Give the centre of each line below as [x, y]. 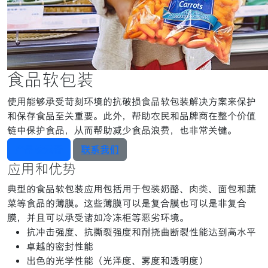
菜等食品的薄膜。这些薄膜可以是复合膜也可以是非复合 [127, 203]
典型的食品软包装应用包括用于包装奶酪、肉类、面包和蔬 [132, 189]
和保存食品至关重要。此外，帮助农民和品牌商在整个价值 [132, 116]
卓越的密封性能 [60, 246]
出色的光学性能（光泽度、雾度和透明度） [117, 261]
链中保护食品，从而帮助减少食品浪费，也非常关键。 [122, 130]
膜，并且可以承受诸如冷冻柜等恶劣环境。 [98, 218]
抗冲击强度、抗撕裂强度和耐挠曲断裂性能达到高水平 [141, 232]
